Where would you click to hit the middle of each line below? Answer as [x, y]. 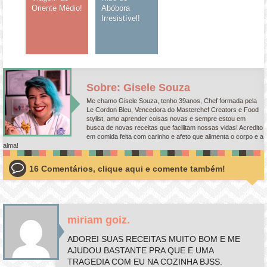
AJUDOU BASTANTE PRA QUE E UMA [141, 250]
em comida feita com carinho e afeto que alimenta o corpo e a [175, 136]
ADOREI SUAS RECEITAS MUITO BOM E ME [154, 239]
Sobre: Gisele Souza [139, 87]
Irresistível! [121, 18]
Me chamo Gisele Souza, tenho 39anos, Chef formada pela [172, 100]
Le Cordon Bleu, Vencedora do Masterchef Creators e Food [173, 109]
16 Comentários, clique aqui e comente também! [128, 169]
